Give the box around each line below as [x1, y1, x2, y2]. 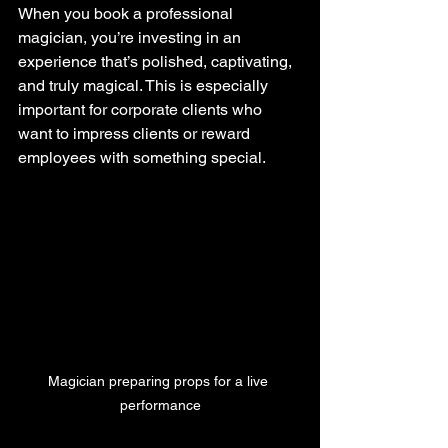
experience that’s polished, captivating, [18, 51, 296, 71]
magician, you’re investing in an [18, 27, 245, 47]
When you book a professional [18, 3, 237, 23]
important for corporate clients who [18, 99, 266, 119]
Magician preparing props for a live [48, 373, 272, 390]
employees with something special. [18, 147, 266, 167]
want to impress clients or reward [18, 123, 254, 143]
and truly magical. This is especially [18, 75, 272, 95]
